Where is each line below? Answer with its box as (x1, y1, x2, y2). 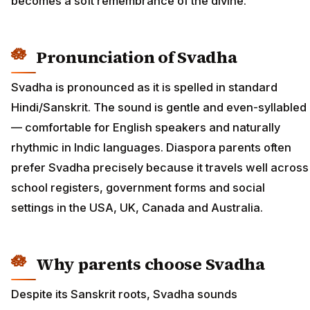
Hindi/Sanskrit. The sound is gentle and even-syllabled (11, 100, 307, 115)
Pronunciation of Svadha (36, 45, 237, 69)
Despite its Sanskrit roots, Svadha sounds (11, 287, 237, 302)
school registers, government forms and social (11, 181, 265, 195)
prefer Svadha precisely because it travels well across (11, 161, 309, 175)
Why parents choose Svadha (36, 253, 265, 276)
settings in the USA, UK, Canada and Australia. (11, 201, 263, 215)
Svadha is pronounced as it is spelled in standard (11, 80, 277, 95)
